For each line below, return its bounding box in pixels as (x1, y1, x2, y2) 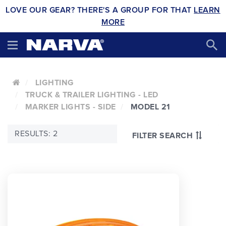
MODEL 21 (130, 103, 171, 111)
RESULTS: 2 (15, 130, 58, 138)
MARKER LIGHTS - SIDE (25, 103, 116, 111)
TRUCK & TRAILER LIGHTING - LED (25, 91, 158, 99)
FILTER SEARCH (132, 131, 193, 140)
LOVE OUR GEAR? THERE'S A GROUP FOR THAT (6, 6, 194, 14)
